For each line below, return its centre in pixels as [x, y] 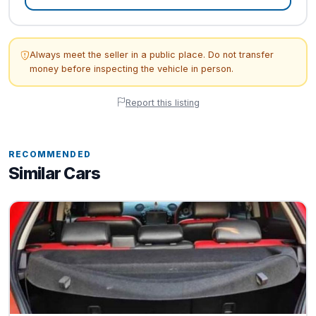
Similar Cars [55, 173]
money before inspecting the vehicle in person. [131, 68]
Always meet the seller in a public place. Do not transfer [151, 54]
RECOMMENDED [50, 154]
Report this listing [163, 102]
